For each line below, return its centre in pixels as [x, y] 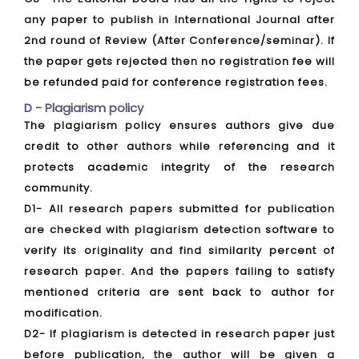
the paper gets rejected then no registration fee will [179, 61]
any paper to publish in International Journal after [179, 20]
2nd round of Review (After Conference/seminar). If [179, 40]
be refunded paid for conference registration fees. [176, 82]
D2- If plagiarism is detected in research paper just [179, 334]
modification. [63, 313]
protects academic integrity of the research [179, 167]
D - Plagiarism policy [84, 108]
